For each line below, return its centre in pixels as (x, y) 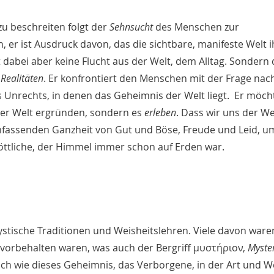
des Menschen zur (197, 27)
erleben (160, 113)
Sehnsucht (131, 27)
